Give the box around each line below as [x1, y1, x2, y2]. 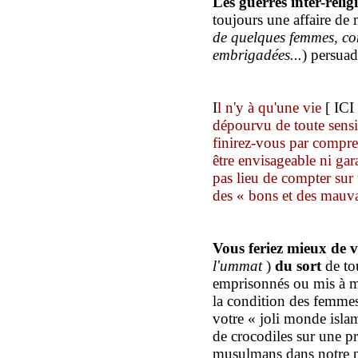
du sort [271, 257, 325, 274]
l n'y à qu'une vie [217, 98, 325, 116]
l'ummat [213, 257, 262, 274]
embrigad [213, 46, 272, 63]
